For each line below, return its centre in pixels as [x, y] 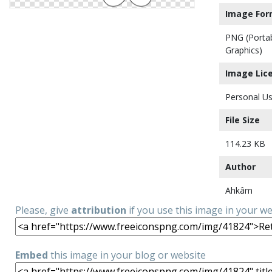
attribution [99, 210]
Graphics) [244, 50]
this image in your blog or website [127, 255]
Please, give [43, 210]
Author [240, 167]
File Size [243, 120]
